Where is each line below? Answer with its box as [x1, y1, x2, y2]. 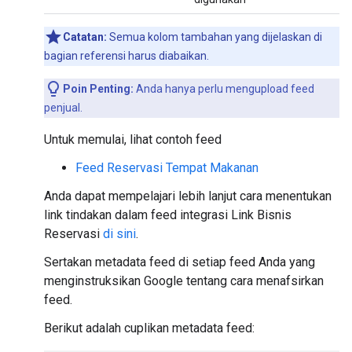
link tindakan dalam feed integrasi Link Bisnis [44, 207, 291, 222]
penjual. [44, 101, 82, 114]
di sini [103, 226, 136, 241]
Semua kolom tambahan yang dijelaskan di [107, 31, 322, 43]
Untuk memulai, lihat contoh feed [44, 132, 222, 147]
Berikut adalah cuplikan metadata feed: [44, 321, 255, 335]
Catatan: [63, 31, 107, 43]
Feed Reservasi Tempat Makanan [75, 160, 258, 175]
